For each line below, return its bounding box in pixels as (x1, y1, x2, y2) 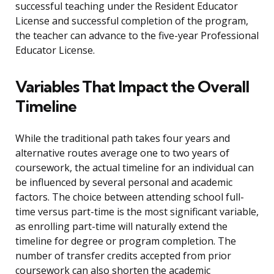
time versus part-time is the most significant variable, (15, 205, 259, 219)
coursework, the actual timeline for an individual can (15, 161, 254, 175)
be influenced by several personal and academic (15, 176, 232, 190)
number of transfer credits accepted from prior (15, 249, 231, 263)
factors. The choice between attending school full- (15, 190, 244, 204)
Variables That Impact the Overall (15, 76, 249, 97)
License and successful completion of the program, (15, 14, 248, 28)
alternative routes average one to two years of (15, 146, 229, 160)
